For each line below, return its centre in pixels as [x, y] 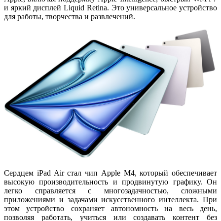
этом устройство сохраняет [57, 209]
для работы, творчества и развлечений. [70, 16]
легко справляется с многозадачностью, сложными [110, 191]
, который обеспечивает [176, 173]
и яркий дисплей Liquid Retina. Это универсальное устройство [110, 7]
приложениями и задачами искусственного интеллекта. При [110, 200]
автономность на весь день [163, 209]
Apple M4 [118, 173]
